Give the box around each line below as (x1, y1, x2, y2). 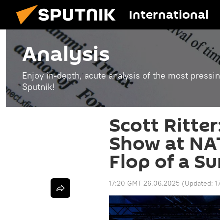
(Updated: (182, 179, 215, 188)
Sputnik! (22, 81, 55, 92)
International (129, 6, 209, 24)
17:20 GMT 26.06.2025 (109, 179, 180, 188)
